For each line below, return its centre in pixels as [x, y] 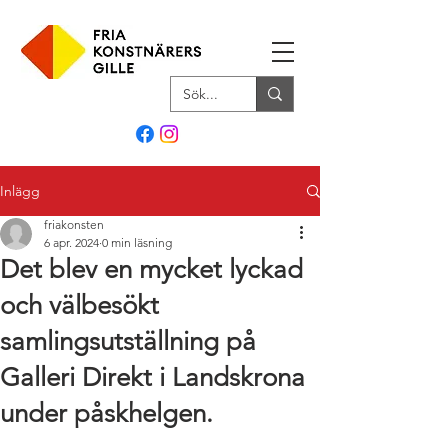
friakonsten [74, 224]
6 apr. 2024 [71, 242]
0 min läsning [137, 242]
